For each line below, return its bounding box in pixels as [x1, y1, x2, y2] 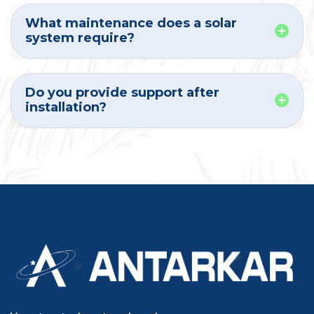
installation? [25, 99, 107, 115]
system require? [25, 29, 135, 46]
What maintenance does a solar [25, 15, 237, 31]
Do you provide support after [25, 84, 219, 100]
